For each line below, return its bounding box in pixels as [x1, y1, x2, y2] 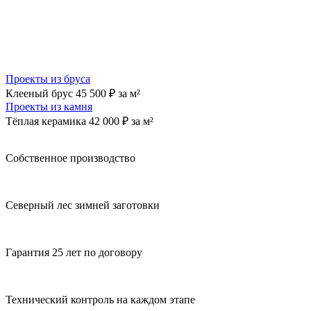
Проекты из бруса [6, 73, 90, 85]
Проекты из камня [6, 101, 92, 112]
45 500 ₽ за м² [76, 87, 140, 99]
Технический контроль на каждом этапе [6, 294, 195, 305]
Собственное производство [6, 152, 135, 164]
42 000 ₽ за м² [89, 115, 153, 127]
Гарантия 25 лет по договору [6, 246, 142, 258]
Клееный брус [6, 87, 73, 99]
